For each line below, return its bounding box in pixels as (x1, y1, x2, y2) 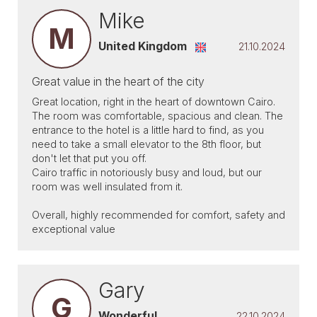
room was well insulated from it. (32, 180, 183, 192)
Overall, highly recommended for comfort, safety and (32, 209, 285, 221)
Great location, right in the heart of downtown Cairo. (32, 96, 275, 108)
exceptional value (32, 223, 115, 235)
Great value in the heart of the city (32, 75, 204, 88)
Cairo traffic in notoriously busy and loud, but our (32, 166, 262, 178)
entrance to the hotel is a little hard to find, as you (32, 124, 264, 136)
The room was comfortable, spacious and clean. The (32, 110, 283, 122)
